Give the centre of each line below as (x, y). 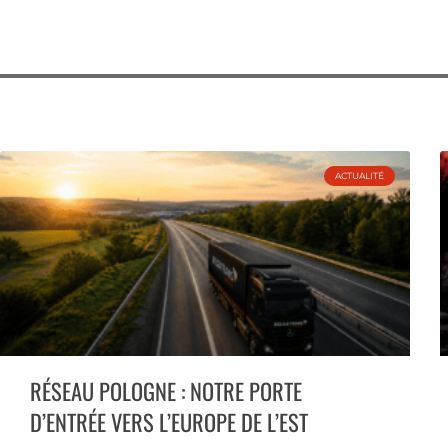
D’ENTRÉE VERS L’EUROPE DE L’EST (169, 421)
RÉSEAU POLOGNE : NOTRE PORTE (166, 390)
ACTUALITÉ (360, 176)
